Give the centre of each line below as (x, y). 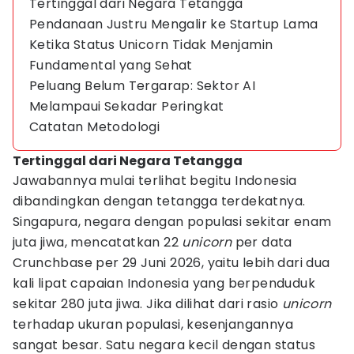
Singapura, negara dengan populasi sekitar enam (172, 222)
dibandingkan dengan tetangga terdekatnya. (159, 201)
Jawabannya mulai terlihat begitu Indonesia (155, 181)
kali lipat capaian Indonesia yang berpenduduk (164, 283)
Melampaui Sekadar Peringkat (127, 106)
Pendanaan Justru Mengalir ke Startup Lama (174, 24)
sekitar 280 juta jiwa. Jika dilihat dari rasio (147, 304)
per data (264, 242)
